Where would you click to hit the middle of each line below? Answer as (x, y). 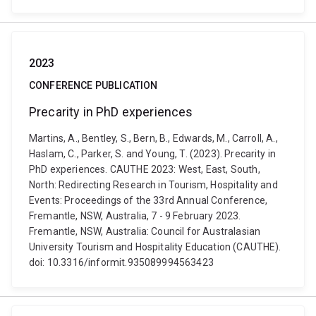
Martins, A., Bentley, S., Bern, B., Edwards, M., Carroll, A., (153, 138)
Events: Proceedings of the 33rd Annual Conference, (148, 200)
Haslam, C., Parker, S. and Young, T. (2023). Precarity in (153, 154)
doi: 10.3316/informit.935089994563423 (121, 262)
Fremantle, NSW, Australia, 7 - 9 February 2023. (135, 216)
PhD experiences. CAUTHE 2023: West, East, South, (145, 169)
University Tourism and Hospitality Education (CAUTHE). (155, 247)
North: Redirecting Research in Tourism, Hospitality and (153, 185)
